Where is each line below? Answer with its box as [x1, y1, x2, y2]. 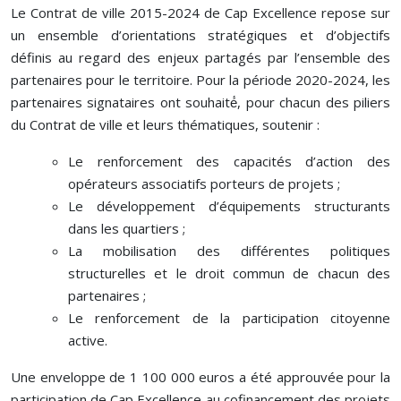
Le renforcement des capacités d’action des [68, 151, 390, 170]
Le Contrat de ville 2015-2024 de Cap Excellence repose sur [11, 3, 390, 21]
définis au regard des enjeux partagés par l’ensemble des [11, 47, 390, 66]
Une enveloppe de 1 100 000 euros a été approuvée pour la [11, 367, 390, 386]
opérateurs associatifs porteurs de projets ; [68, 174, 340, 192]
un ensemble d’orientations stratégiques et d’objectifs [11, 25, 390, 44]
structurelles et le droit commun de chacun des [68, 263, 390, 282]
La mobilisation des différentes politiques [68, 241, 390, 260]
